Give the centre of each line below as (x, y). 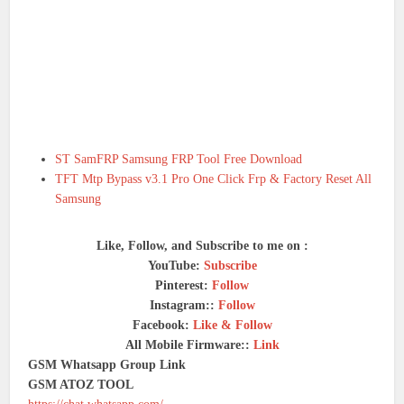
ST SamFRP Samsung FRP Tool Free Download (179, 160)
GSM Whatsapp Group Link (107, 365)
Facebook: (162, 326)
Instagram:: (184, 306)
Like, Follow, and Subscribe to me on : (202, 246)
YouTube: (175, 266)
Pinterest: (184, 286)
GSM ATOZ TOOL (81, 385)
